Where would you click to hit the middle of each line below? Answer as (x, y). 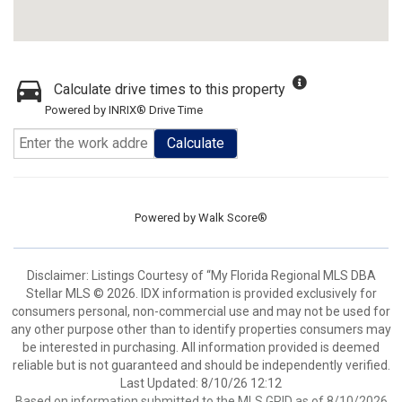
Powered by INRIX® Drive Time (124, 110)
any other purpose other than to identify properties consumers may (201, 329)
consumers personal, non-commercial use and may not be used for (201, 311)
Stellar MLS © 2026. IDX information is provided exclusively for (201, 293)
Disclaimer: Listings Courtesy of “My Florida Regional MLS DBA (201, 275)
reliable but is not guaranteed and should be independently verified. (201, 365)
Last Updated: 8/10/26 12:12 (201, 383)
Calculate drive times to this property (170, 89)
